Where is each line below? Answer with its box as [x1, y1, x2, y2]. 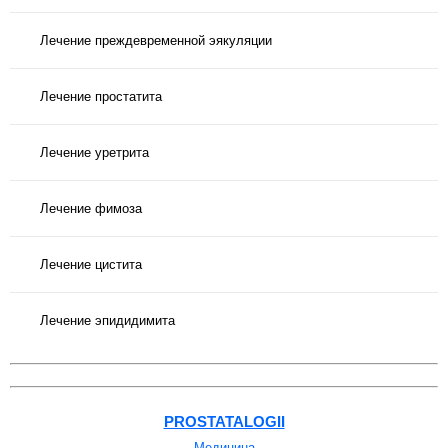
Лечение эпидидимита [40, 312, 175, 328]
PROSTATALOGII [163, 413, 285, 431]
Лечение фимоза [40, 200, 142, 216]
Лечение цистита [40, 256, 142, 272]
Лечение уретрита [40, 144, 149, 160]
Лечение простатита [40, 88, 162, 104]
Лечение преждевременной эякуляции [40, 32, 272, 48]
